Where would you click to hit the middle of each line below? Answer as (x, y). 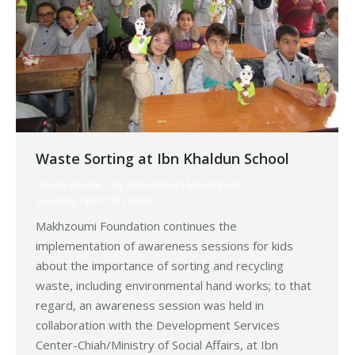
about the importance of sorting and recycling (160, 266)
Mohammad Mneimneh (183, 185)
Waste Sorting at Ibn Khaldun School (162, 159)
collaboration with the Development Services (158, 325)
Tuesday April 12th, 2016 (94, 201)
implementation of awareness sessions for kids (164, 246)
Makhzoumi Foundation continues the (136, 226)
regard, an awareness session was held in (150, 305)
